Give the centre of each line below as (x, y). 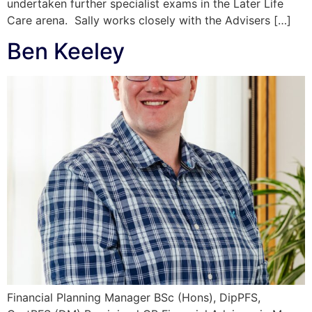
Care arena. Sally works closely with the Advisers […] (149, 20)
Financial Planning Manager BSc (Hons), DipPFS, (134, 298)
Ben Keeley (66, 52)
